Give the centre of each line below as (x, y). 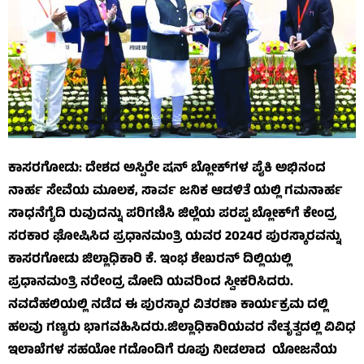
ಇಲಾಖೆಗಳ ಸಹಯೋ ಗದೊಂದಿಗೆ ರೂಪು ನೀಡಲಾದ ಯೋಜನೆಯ (173, 351)
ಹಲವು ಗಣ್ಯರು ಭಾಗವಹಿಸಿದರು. (88, 328)
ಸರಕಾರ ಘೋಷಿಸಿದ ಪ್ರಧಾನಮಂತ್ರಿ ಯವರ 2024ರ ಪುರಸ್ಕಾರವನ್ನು (178, 237)
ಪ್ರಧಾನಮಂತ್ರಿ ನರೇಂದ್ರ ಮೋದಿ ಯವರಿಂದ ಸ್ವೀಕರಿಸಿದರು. (151, 282)
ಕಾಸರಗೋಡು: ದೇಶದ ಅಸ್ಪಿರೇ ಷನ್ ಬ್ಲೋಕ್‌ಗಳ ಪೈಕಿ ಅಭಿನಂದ (167, 169)
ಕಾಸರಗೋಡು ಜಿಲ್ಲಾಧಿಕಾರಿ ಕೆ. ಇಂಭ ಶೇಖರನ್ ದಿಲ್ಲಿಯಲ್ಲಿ (150, 260)
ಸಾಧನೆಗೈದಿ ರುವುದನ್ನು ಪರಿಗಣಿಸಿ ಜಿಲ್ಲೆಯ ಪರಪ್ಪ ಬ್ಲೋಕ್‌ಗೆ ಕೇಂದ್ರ (172, 214)
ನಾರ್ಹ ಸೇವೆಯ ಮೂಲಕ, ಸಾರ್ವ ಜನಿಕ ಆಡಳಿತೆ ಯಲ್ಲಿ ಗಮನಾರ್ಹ (175, 191)
